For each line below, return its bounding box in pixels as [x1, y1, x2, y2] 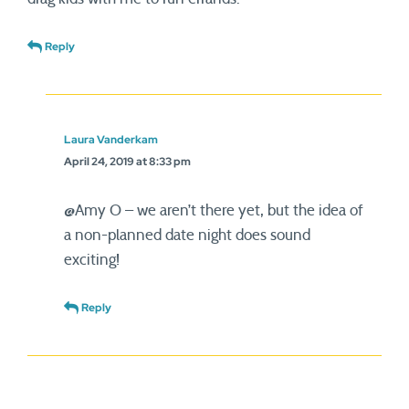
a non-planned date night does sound [64, 227, 310, 243]
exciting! [64, 252, 120, 267]
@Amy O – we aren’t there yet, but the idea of [64, 203, 363, 218]
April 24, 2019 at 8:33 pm [64, 154, 191, 169]
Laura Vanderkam [64, 132, 158, 147]
